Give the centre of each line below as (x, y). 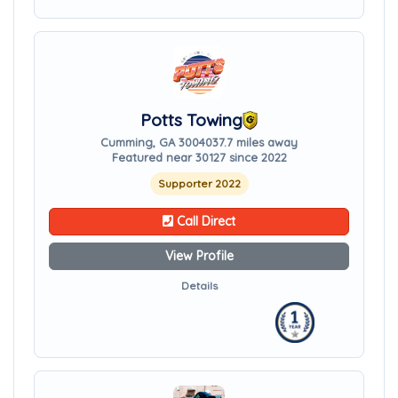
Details (199, 286)
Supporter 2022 (199, 183)
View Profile (199, 256)
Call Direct (204, 221)
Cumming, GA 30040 (156, 142)
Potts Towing (191, 120)
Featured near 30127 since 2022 (199, 157)
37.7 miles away (255, 142)
